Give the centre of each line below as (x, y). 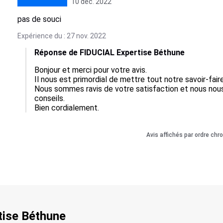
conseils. (49, 98)
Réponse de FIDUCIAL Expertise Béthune (109, 53)
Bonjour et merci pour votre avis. (90, 70)
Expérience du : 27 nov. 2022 (61, 36)
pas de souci (39, 19)
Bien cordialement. (66, 108)
